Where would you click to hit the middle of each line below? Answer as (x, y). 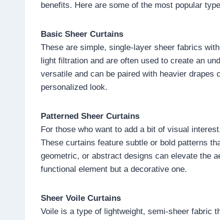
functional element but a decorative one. (114, 169)
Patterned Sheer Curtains (90, 116)
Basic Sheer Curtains (82, 34)
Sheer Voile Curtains (81, 198)
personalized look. (74, 87)
